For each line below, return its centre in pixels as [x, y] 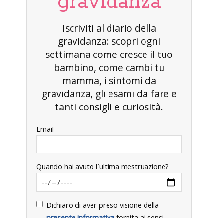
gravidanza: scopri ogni [109, 41]
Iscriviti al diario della [109, 28]
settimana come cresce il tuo [109, 54]
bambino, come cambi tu [109, 67]
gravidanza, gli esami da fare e [109, 93]
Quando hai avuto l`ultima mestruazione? [103, 166]
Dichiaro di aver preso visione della [102, 205]
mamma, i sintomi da [109, 80]
